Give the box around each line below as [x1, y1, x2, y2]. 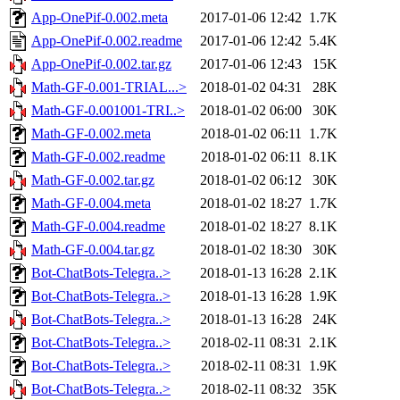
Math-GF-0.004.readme [31, 219, 165, 235]
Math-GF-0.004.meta [31, 196, 151, 212]
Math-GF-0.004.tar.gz [31, 242, 154, 258]
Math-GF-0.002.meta [31, 126, 151, 142]
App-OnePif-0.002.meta [31, 10, 168, 26]
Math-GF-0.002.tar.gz [31, 172, 154, 188]
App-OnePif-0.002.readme [31, 33, 182, 49]
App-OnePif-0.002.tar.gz [31, 56, 171, 72]
